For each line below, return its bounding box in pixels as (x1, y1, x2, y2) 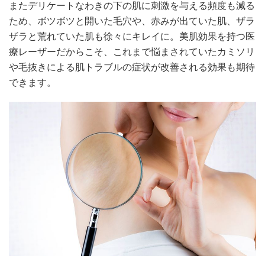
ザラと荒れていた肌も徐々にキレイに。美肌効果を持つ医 (9, 31, 255, 41)
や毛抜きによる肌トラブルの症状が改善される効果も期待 (9, 62, 255, 72)
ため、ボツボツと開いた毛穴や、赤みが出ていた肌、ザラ (9, 15, 255, 26)
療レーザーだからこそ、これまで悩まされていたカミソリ (9, 46, 255, 57)
